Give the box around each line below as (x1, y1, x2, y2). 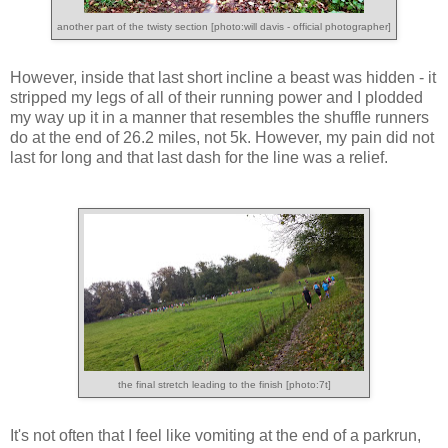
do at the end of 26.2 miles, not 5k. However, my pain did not (10, 129, 434, 147)
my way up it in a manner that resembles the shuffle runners (10, 109, 429, 127)
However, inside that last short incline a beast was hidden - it (10, 69, 436, 87)
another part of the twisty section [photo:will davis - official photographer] (57, 21, 391, 33)
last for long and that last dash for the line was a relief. (10, 149, 388, 167)
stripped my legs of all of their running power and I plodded (10, 89, 423, 107)
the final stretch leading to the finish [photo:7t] (117, 379, 331, 391)
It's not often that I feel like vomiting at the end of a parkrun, (10, 427, 421, 445)
